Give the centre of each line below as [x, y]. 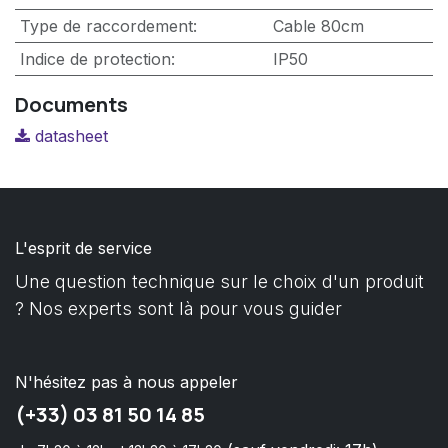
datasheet [69, 135]
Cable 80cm [318, 25]
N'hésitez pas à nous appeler [126, 381]
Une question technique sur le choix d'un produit [219, 281]
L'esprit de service [83, 247]
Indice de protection [95, 58]
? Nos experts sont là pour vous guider [178, 308]
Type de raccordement [106, 25]
